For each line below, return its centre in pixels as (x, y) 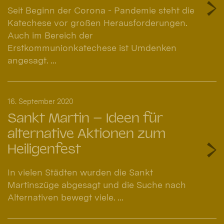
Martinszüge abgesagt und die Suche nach (97, 184)
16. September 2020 (40, 101)
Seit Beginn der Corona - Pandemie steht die (101, 10)
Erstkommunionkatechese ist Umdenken (92, 48)
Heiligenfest (44, 149)
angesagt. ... (32, 60)
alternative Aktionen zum (86, 134)
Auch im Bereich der (50, 35)
